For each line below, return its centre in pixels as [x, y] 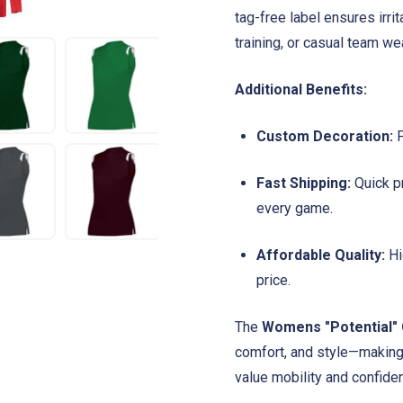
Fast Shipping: [304, 183]
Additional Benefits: [301, 89]
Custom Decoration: [325, 136]
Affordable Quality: [321, 255]
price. [273, 280]
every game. [295, 208]
